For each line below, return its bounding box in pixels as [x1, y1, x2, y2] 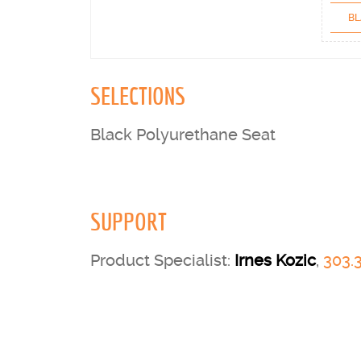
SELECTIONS [90, 82, 185, 110]
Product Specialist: [90, 251, 234, 270]
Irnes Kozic [234, 251, 316, 270]
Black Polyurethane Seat [90, 125, 276, 144]
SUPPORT [90, 208, 167, 235]
